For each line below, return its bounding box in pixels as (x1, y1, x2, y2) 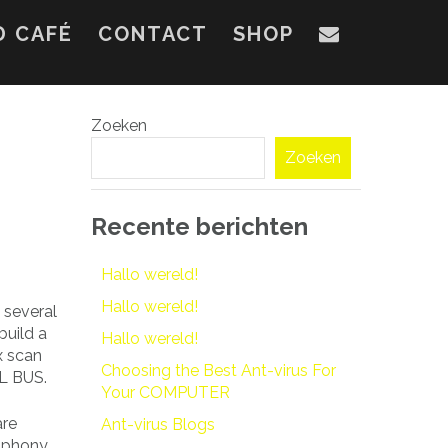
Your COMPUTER (101, 382, 230, 402)
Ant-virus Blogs (101, 414, 215, 434)
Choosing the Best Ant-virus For (101, 360, 336, 380)
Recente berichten (91, 212, 308, 241)
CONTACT (98, 22, 208, 46)
